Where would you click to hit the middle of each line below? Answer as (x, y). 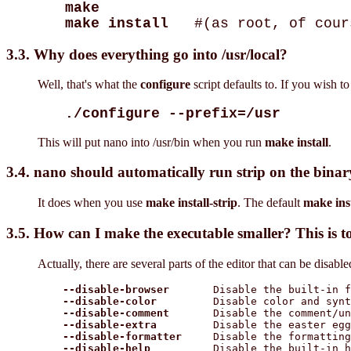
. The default (270, 203)
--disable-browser (116, 289)
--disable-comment (116, 313)
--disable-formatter (122, 336)
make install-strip (192, 203)
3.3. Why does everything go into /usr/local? (147, 54)
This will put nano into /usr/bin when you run (151, 142)
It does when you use (92, 203)
